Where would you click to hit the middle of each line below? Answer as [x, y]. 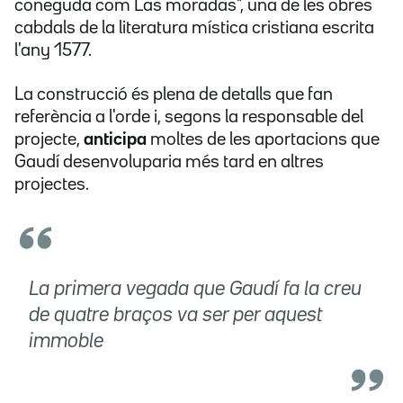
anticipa [117, 140]
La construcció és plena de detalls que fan [174, 95]
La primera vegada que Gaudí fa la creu [195, 290]
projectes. [52, 185]
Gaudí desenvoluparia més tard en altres [169, 162]
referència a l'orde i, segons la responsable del [189, 117]
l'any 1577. [53, 51]
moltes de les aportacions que [265, 140]
